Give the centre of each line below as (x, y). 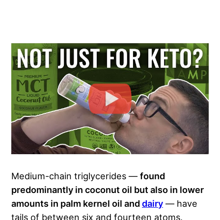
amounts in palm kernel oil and (77, 203)
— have (180, 203)
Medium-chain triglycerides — (76, 176)
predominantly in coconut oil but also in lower (108, 189)
